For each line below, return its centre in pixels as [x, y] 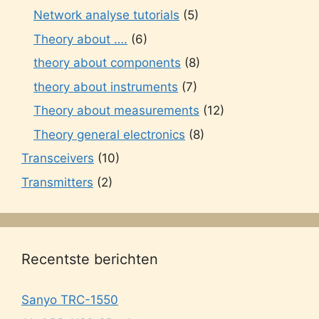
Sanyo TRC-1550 [70, 299]
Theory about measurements [116, 111]
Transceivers [58, 158]
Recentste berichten [90, 259]
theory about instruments [106, 87]
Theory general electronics [109, 134]
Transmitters [57, 182]
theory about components [107, 63]
